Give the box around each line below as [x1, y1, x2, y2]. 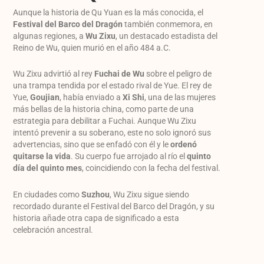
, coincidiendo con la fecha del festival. [82, 163, 221, 173]
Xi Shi [123, 93, 145, 103]
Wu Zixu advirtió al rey [13, 69, 95, 79]
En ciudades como [13, 189, 82, 199]
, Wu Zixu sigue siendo [110, 189, 190, 199]
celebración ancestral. [13, 225, 94, 235]
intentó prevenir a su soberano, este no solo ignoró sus [13, 128, 212, 138]
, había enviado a [60, 93, 123, 103]
